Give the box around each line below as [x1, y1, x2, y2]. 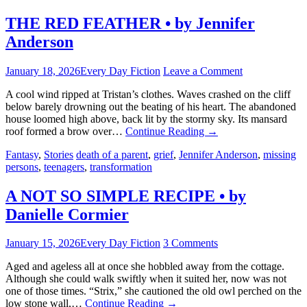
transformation [90, 160, 152, 173]
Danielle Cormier [5, 205, 129, 223]
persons [5, 160, 38, 173]
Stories [44, 148, 73, 160]
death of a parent [76, 148, 148, 160]
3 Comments [163, 237, 218, 249]
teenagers [44, 160, 84, 173]
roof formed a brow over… [5, 125, 125, 137]
